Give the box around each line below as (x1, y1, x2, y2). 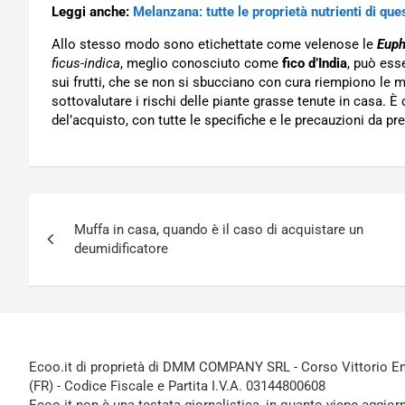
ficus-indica (52, 55, 120, 71)
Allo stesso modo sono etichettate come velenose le (52, 36, 377, 52)
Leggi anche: (52, 4, 133, 20)
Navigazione (28, 193, 187, 228)
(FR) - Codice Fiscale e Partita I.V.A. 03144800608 (29, 378, 325, 394)
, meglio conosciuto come (120, 55, 282, 71)
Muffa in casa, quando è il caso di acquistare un (74, 221, 363, 238)
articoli (28, 231, 118, 265)
